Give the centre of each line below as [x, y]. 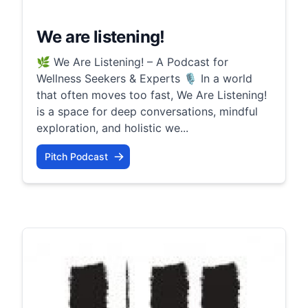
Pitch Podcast [76, 156]
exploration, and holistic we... [112, 128]
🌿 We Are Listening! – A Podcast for [132, 62]
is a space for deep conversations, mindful [147, 111]
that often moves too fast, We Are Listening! [152, 95]
